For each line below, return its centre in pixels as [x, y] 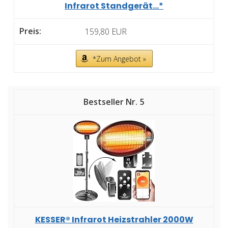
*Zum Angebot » [119, 59]
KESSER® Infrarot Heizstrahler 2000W [114, 219]
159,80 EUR [106, 31]
